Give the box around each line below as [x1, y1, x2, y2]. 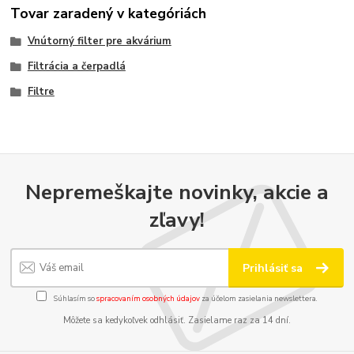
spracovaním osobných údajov [96, 292, 200, 303]
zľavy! [149, 205, 205, 234]
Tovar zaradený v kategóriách [10, 4, 207, 24]
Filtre [27, 84, 55, 99]
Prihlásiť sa [243, 260, 307, 276]
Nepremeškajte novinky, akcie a [25, 178, 329, 206]
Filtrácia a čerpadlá [27, 59, 126, 73]
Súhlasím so [52, 292, 96, 303]
